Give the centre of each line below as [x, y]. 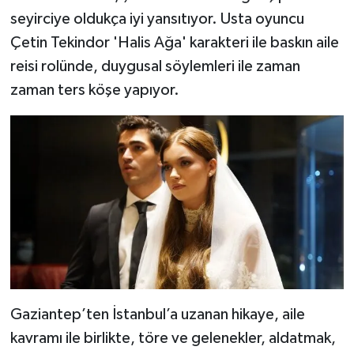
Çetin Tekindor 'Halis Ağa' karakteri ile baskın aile [174, 43]
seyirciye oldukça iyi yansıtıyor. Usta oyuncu [157, 19]
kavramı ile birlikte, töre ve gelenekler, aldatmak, [173, 339]
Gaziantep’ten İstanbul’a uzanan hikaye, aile [157, 315]
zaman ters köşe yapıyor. [94, 90]
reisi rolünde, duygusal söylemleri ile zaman [155, 67]
